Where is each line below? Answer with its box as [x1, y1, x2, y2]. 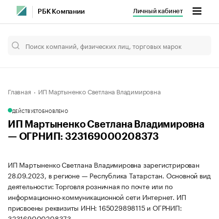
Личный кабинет [132, 8, 183, 14]
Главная [8, 86, 31, 96]
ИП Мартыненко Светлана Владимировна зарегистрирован [8, 159, 199, 170]
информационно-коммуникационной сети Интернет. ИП [8, 191, 186, 202]
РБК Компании [38, 8, 85, 15]
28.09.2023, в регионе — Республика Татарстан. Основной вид [8, 170, 211, 180]
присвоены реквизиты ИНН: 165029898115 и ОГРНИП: [8, 202, 182, 213]
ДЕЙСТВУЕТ [12, 107, 39, 114]
